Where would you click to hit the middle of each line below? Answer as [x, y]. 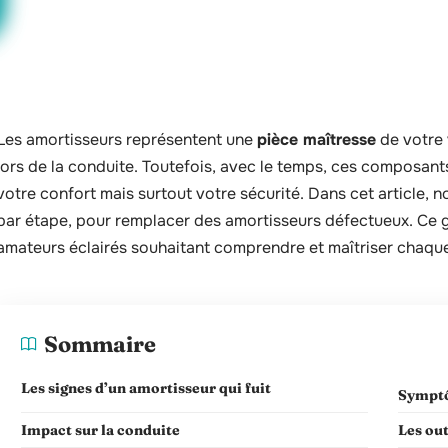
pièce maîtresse [316, 139]
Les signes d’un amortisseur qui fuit [146, 388]
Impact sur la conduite [100, 430]
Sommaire [100, 344]
